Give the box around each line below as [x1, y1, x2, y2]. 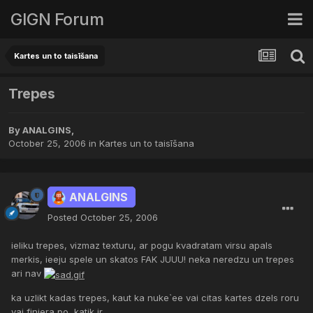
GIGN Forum [10, 8, 103, 29]
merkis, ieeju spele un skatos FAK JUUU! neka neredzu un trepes [11, 254, 294, 265]
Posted [48, 212, 80, 224]
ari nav [11, 268, 44, 279]
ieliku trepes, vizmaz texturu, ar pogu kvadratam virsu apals [11, 240, 272, 252]
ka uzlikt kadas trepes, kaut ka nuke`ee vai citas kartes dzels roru [11, 291, 299, 303]
